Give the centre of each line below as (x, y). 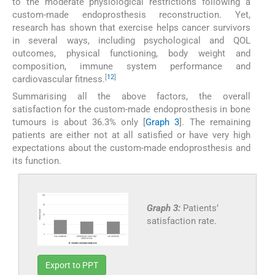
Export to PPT (72, 265)
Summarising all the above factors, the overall (131, 97)
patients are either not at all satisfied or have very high (131, 135)
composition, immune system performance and (131, 66)
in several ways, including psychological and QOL (131, 40)
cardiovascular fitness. (59, 79)
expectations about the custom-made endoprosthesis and (131, 148)
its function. (37, 161)
